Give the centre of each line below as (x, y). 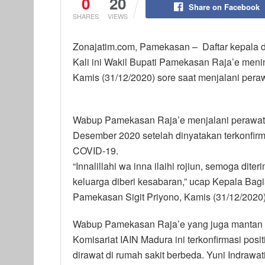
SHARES (86, 16)
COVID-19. (96, 151)
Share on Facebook (224, 7)
